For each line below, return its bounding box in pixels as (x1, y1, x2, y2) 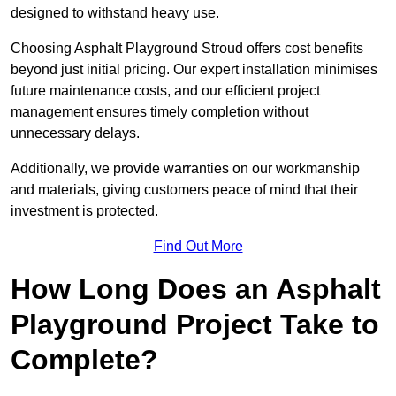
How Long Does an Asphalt (11, 273, 381, 306)
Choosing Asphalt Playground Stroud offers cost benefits (11, 41, 363, 57)
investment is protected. (11, 203, 158, 219)
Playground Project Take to (11, 308, 379, 341)
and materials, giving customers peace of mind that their (11, 182, 358, 198)
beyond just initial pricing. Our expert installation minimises (11, 62, 377, 78)
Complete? (11, 344, 158, 377)
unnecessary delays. (11, 126, 140, 141)
